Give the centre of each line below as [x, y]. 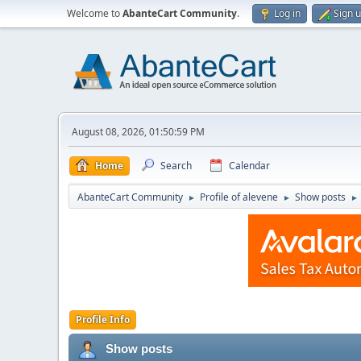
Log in [287, 13]
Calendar [249, 166]
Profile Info [103, 320]
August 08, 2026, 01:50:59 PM [138, 132]
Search [176, 166]
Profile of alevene [239, 197]
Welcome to [95, 13]
